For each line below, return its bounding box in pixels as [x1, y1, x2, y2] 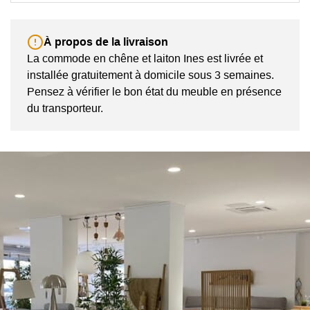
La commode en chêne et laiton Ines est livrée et [27, 53, 263, 65]
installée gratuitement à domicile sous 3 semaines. [27, 69, 274, 82]
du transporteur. [27, 102, 103, 115]
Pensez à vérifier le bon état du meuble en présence [27, 86, 282, 98]
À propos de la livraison [44, 35, 168, 48]
